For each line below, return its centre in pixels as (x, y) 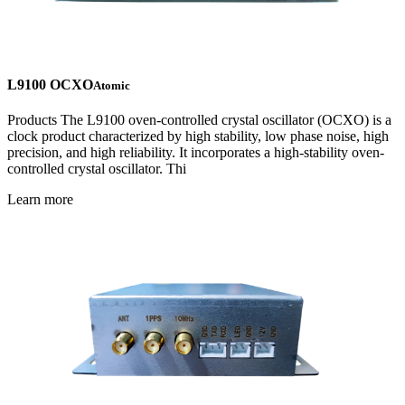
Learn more (40, 200)
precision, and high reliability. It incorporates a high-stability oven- (196, 153)
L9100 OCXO (50, 85)
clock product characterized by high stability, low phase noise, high (198, 137)
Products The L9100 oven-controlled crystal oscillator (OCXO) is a (199, 120)
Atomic (112, 86)
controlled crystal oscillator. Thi (97, 169)
